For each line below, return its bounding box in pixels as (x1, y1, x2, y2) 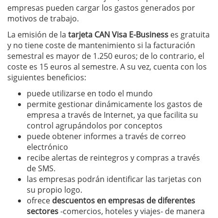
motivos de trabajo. (7, 13, 79, 24)
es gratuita (168, 29, 210, 40)
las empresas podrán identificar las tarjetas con (27, 174, 201, 184)
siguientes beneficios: (7, 72, 86, 83)
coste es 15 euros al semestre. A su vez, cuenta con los (7, 61, 207, 72)
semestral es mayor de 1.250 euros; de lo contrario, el (7, 51, 204, 61)
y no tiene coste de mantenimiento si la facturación (7, 40, 195, 51)
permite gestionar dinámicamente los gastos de (27, 99, 202, 109)
